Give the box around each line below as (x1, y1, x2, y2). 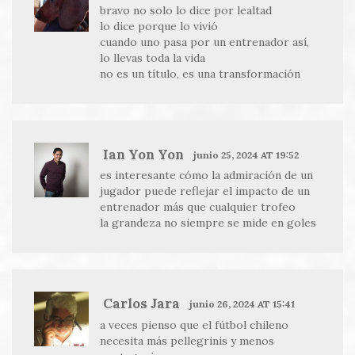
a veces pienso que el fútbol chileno (99, 317, 288, 332)
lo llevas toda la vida (99, 50, 205, 65)
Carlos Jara (102, 295, 180, 313)
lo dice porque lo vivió (99, 18, 218, 33)
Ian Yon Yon (102, 145, 184, 163)
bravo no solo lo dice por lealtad (99, 2, 272, 17)
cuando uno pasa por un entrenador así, (99, 34, 309, 49)
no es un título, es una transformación (99, 66, 300, 81)
